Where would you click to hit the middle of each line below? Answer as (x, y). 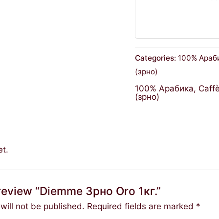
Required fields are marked (142, 207)
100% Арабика (164, 88)
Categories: (157, 58)
